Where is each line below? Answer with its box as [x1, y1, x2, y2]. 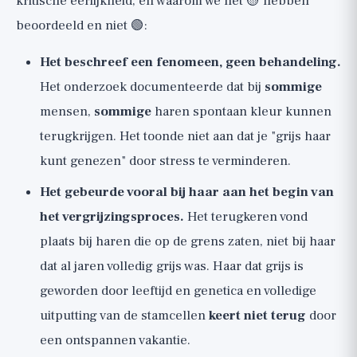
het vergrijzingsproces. [40, 208, 184, 226]
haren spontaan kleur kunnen [151, 103, 331, 120]
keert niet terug [209, 307, 306, 324]
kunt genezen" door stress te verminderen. [40, 152, 291, 170]
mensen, [40, 103, 94, 120]
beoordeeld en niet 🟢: [16, 17, 147, 34]
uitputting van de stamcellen [40, 307, 209, 324]
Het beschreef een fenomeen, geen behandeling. [40, 53, 341, 71]
